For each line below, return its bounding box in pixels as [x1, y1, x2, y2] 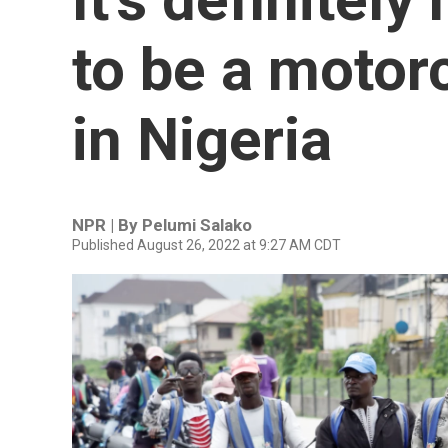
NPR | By [72, 215, 142, 235]
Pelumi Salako [142, 215, 252, 235]
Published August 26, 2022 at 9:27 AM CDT [72, 237, 341, 253]
